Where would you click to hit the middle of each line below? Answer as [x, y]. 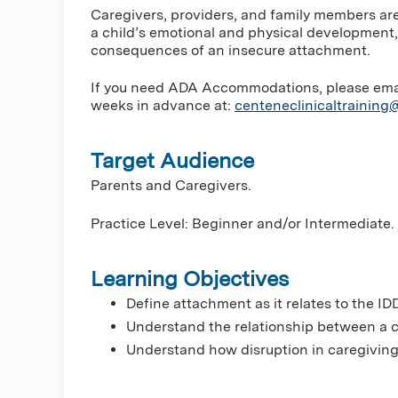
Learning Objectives [190, 278]
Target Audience [172, 161]
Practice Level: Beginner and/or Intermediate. [243, 223]
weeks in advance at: [163, 106]
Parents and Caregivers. [171, 186]
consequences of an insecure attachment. [231, 50]
